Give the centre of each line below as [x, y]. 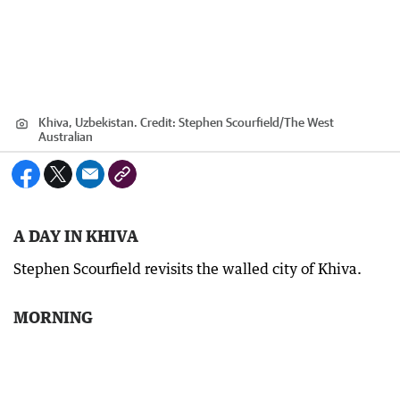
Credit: [158, 122]
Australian [66, 137]
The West [309, 122]
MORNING [53, 317]
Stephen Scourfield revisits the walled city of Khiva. [187, 268]
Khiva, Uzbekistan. [88, 122]
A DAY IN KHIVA [76, 236]
